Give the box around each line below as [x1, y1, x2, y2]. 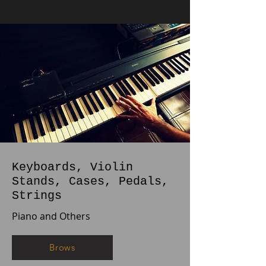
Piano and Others [12, 209, 90, 223]
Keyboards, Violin [12, 160, 133, 174]
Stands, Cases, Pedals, [12, 174, 169, 188]
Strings [12, 188, 76, 202]
